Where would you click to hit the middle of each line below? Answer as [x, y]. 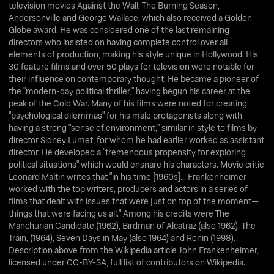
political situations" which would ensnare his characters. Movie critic [136, 164]
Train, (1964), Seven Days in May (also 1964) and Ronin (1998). [122, 237]
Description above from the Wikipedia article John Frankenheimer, [134, 250]
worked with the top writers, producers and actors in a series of [128, 188]
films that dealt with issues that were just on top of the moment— [134, 201]
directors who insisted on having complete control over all [118, 42]
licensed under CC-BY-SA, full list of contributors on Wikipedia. [127, 262]
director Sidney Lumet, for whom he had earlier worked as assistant [137, 139]
